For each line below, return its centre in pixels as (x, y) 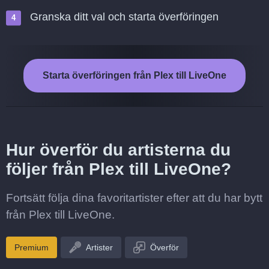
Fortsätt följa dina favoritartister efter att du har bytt (134, 198)
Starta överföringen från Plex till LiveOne (134, 75)
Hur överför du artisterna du (118, 150)
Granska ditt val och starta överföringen (124, 17)
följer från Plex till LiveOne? (119, 169)
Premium (32, 247)
